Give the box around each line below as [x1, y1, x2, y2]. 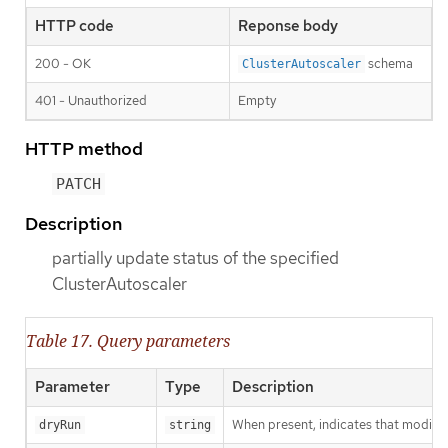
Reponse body [238, 16, 338, 37]
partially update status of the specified [52, 247, 339, 270]
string [169, 417, 211, 432]
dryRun [39, 417, 81, 432]
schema [365, 55, 413, 73]
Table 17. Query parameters [26, 329, 230, 352]
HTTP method [25, 137, 143, 161]
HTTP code [35, 16, 114, 37]
